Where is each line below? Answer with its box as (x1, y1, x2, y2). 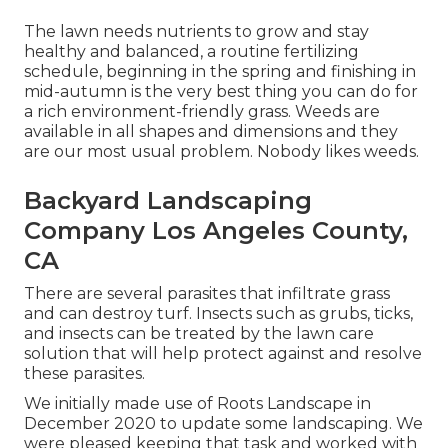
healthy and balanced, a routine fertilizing (24, 41, 359, 61)
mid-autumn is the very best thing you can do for (24, 81, 418, 101)
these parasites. (24, 363, 145, 383)
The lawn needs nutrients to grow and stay (24, 21, 369, 41)
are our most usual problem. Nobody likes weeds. (24, 141, 419, 161)
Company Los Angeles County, (24, 215, 408, 245)
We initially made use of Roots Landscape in (24, 393, 371, 413)
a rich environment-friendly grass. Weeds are (24, 101, 380, 121)
